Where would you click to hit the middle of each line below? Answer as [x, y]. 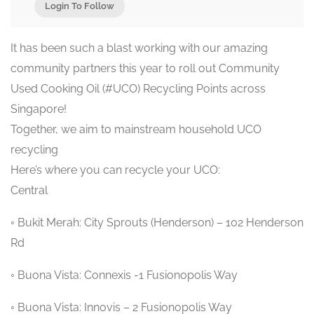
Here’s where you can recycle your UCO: [115, 170]
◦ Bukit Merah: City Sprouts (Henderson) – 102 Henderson [157, 223]
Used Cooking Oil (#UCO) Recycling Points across [138, 89]
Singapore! [39, 109]
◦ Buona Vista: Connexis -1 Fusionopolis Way [124, 275]
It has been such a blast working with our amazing [139, 48]
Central [29, 190]
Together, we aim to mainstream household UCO [136, 129]
